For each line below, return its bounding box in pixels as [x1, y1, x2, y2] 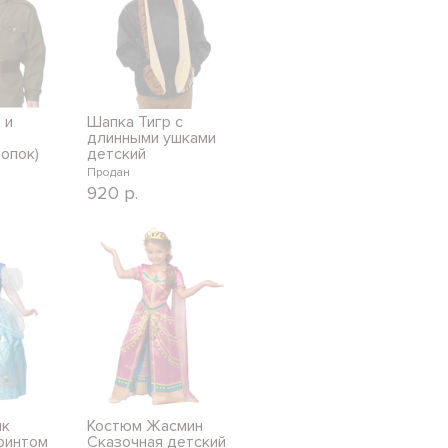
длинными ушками [86, 127, 216, 148]
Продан [86, 164, 130, 180]
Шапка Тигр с [86, 111, 183, 132]
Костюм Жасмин [86, 415, 203, 436]
